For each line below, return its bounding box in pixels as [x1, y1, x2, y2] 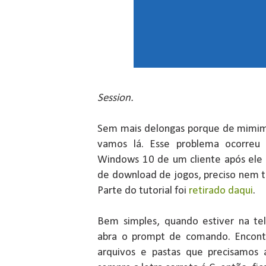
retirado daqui [189, 185, 254, 197]
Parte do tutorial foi [97, 185, 189, 197]
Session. [97, 93, 137, 104]
